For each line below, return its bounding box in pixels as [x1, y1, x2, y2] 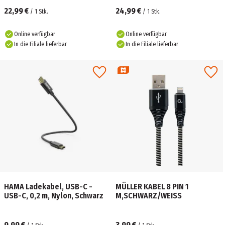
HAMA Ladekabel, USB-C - [4, 182, 92, 191]
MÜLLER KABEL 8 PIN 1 [116, 182, 189, 191]
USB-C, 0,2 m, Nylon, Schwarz [4, 191, 103, 200]
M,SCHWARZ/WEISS [116, 191, 182, 200]
